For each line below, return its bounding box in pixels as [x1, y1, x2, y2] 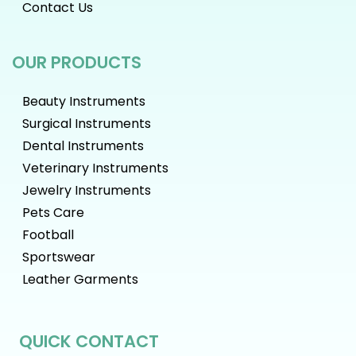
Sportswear [21, 248, 95, 267]
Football [21, 226, 74, 245]
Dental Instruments [21, 137, 144, 156]
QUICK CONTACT [19, 330, 159, 354]
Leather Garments [21, 270, 138, 289]
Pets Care [21, 203, 84, 222]
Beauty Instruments [21, 92, 145, 111]
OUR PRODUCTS [12, 51, 141, 75]
